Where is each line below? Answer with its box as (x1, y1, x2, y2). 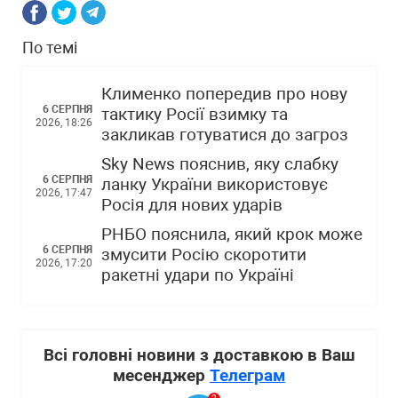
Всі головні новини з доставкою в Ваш (43, 345, 355, 365)
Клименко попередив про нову (101, 84, 347, 104)
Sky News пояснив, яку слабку (101, 155, 338, 174)
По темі (22, 38, 77, 57)
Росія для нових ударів (101, 195, 283, 215)
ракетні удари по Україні (101, 266, 294, 285)
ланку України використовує (101, 175, 328, 195)
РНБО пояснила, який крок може (101, 225, 362, 244)
